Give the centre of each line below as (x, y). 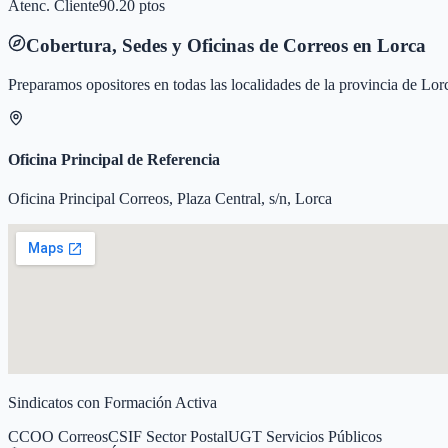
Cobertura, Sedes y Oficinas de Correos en (201, 45)
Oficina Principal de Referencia (114, 159)
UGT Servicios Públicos (305, 437)
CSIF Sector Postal (168, 437)
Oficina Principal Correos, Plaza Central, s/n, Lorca (170, 199)
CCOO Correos (58, 437)
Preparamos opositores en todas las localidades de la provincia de (214, 84)
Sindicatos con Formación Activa (112, 403)
